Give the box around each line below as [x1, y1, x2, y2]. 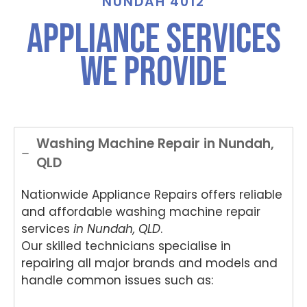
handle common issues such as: [21, 271, 213, 288]
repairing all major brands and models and [21, 254, 278, 271]
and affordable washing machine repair [21, 203, 260, 220]
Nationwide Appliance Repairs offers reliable [21, 186, 282, 203]
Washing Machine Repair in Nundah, [36, 134, 274, 153]
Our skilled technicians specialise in [21, 237, 231, 254]
